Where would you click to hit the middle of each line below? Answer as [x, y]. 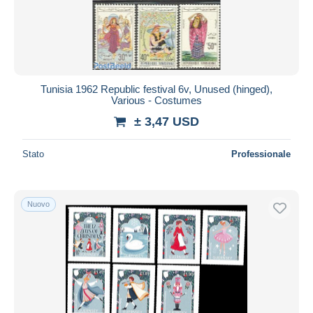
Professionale [261, 154]
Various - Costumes [156, 100]
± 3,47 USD [167, 121]
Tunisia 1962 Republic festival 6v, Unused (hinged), [156, 89]
